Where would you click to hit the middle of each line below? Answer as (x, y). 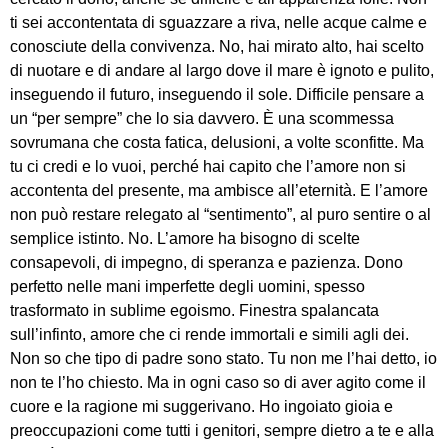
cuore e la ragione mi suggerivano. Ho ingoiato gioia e (201, 406)
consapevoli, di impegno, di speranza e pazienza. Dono (206, 262)
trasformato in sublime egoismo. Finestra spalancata (194, 310)
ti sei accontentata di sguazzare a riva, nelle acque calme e (218, 22)
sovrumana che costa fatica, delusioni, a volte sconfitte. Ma (217, 142)
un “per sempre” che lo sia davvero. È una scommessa (202, 118)
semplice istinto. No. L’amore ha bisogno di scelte (185, 238)
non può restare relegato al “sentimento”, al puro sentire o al (220, 214)
